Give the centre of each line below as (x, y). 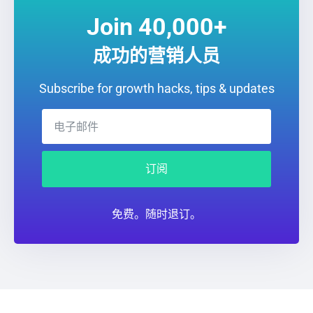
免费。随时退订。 (156, 214)
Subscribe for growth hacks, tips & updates (156, 89)
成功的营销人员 (156, 56)
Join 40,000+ (156, 27)
